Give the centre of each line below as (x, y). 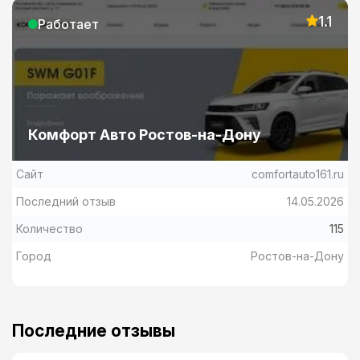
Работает (68, 25)
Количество (49, 229)
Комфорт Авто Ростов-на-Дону (145, 135)
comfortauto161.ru (298, 174)
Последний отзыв (66, 202)
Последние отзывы (94, 331)
